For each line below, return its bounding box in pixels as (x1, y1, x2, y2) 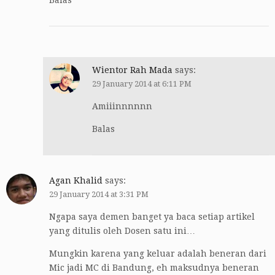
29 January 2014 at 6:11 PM (92, 79, 192, 88)
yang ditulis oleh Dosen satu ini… (49, 225, 195, 236)
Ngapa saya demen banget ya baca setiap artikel (49, 211, 255, 222)
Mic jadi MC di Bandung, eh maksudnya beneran (49, 262, 259, 273)
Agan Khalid (49, 175, 103, 185)
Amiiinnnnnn (92, 101, 152, 111)
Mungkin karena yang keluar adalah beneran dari (49, 248, 266, 258)
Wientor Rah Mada (92, 64, 172, 75)
